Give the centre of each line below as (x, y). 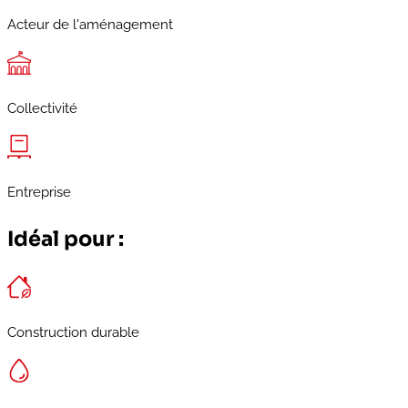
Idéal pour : (66, 240)
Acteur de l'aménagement (90, 24)
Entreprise (39, 192)
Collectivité (42, 108)
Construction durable (73, 333)
